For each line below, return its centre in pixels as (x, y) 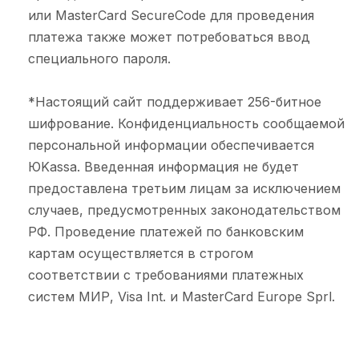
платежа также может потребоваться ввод (169, 37)
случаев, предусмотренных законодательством (184, 210)
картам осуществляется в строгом (141, 253)
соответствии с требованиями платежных (166, 275)
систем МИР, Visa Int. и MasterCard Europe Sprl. (182, 296)
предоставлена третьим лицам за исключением (184, 188)
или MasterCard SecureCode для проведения (171, 15)
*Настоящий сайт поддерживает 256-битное (175, 102)
